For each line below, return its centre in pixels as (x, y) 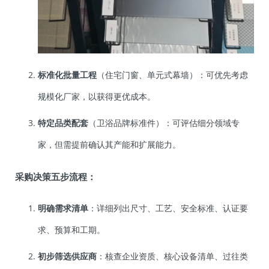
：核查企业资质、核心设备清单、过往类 (172, 256)
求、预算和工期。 (71, 230)
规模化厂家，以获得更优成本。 (97, 97)
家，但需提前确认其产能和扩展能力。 (109, 145)
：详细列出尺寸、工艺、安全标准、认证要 (168, 208)
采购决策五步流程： (56, 177)
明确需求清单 (63, 208)
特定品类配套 (63, 123)
